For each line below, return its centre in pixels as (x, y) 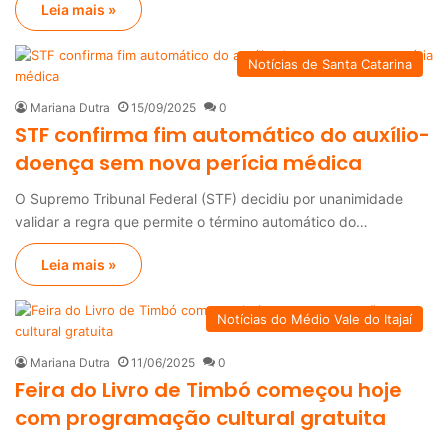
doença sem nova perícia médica (188, 162)
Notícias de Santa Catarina (330, 63)
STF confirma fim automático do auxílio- (222, 134)
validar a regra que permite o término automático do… (191, 221)
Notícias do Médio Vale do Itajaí (314, 318)
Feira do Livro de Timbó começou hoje (208, 389)
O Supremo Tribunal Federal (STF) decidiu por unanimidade (209, 198)
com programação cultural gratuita (200, 417)
